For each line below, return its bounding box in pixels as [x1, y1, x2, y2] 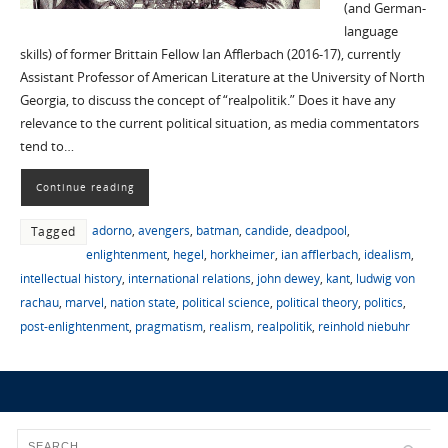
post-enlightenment [19, 317, 129, 335]
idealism [363, 245, 411, 263]
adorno [91, 221, 132, 239]
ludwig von [355, 269, 415, 287]
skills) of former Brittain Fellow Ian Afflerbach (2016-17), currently [19, 45, 401, 63]
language [343, 22, 398, 40]
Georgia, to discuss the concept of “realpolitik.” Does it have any [19, 91, 396, 109]
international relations [127, 269, 251, 287]
